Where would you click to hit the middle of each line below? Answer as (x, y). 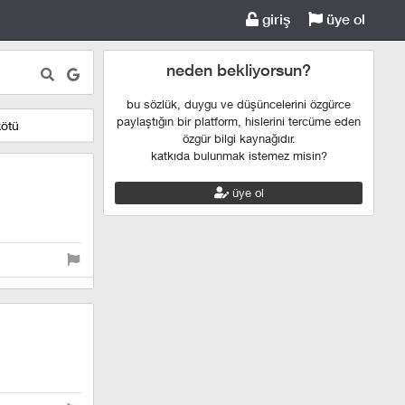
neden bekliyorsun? (239, 70)
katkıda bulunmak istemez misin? (239, 155)
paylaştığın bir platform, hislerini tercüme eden (239, 121)
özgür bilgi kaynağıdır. (239, 138)
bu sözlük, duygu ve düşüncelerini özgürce (239, 104)
